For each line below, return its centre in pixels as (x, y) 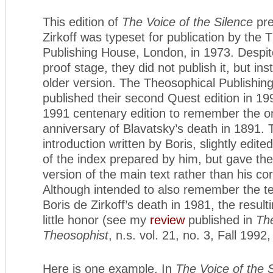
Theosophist (76, 235)
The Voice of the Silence (187, 22)
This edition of (82, 22)
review (167, 220)
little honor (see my (96, 220)
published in (220, 220)
